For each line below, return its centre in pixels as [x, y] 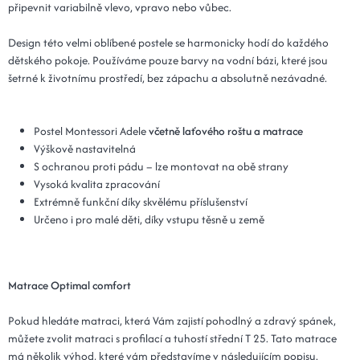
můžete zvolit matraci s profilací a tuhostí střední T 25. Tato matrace [172, 338]
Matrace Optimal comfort [70, 285]
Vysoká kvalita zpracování [97, 184]
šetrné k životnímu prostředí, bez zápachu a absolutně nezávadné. [168, 78]
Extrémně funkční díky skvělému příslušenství [141, 201]
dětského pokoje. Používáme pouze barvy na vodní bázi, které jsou [168, 60]
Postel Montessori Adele [91, 131]
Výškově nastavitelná [85, 148]
